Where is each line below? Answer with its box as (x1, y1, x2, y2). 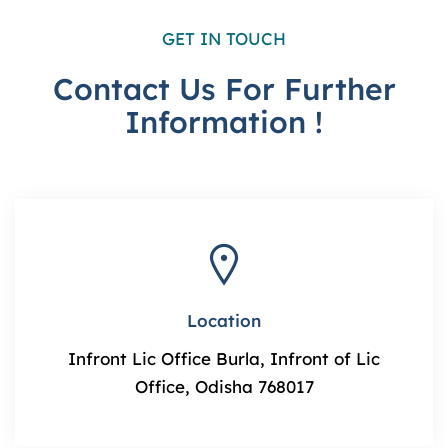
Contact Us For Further (52, 70, 396, 108)
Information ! (125, 103, 323, 141)
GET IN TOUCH (162, 28, 286, 49)
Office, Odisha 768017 (134, 376, 314, 397)
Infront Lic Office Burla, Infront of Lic (68, 348, 380, 369)
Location (187, 310, 261, 331)
